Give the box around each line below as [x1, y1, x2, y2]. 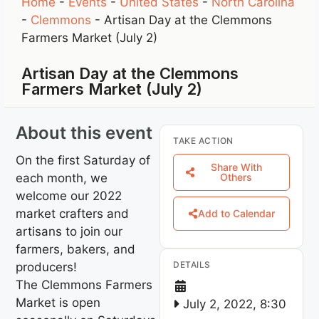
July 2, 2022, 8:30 [179, 296, 286, 311]
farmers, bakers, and [16, 241, 136, 256]
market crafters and [16, 206, 130, 221]
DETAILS [173, 258, 211, 270]
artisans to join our [16, 224, 123, 239]
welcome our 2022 [16, 188, 122, 203]
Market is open [16, 295, 101, 310]
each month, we [16, 170, 108, 185]
